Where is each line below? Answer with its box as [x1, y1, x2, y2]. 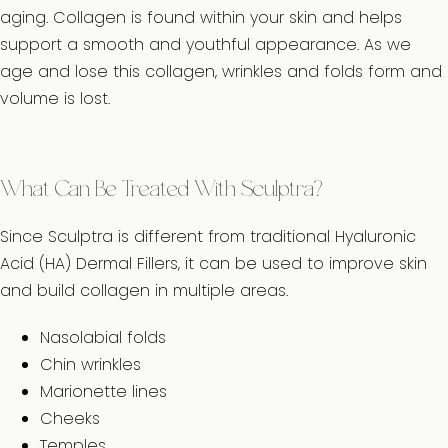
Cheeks [40, 407, 100, 430]
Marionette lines [40, 380, 167, 403]
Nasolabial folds [40, 326, 166, 349]
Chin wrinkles [40, 353, 141, 376]
